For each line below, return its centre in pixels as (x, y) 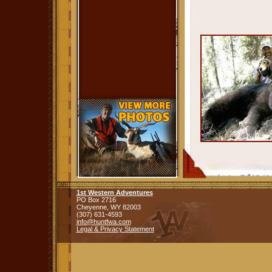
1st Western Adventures (114, 192)
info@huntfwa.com (104, 222)
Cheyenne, (93, 207)
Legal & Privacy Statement (115, 229)
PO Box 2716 (96, 200)
